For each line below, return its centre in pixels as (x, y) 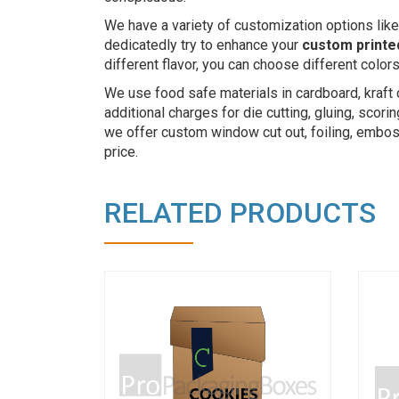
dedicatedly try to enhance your (203, 45)
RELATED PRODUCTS (240, 213)
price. (121, 152)
